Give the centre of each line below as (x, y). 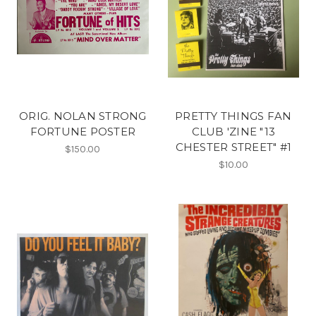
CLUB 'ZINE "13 (233, 131)
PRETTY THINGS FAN (233, 116)
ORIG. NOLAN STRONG (83, 116)
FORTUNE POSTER (83, 131)
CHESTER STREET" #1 (233, 147)
